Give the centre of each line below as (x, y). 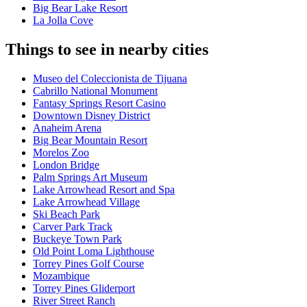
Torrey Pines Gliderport (84, 288)
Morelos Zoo (61, 153)
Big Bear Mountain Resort (90, 140)
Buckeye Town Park (77, 239)
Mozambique (61, 276)
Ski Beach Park (66, 214)
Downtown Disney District (91, 116)
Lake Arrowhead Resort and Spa (104, 190)
